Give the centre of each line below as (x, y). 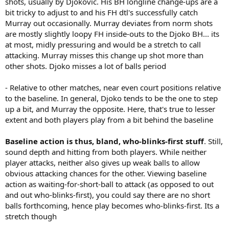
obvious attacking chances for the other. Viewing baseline (106, 173)
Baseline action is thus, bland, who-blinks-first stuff (105, 141)
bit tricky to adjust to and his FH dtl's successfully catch (101, 12)
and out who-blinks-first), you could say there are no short (108, 194)
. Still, (213, 141)
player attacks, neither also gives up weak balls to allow (102, 162)
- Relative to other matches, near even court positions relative (113, 87)
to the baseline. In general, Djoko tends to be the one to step (111, 98)
